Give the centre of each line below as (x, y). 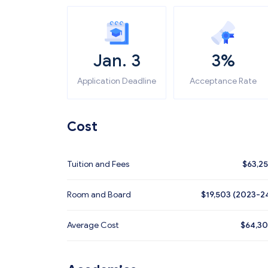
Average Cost (93, 225)
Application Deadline (117, 81)
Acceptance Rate (223, 81)
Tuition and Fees (98, 164)
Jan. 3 (117, 61)
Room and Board (99, 195)
